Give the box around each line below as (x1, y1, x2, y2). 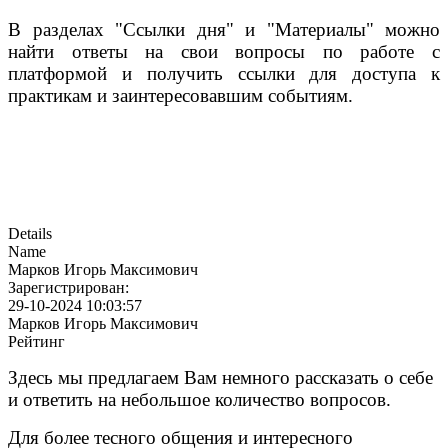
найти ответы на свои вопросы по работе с (8, 41, 440, 63)
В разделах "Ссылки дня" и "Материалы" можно (8, 19, 440, 41)
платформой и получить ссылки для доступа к (8, 63, 440, 85)
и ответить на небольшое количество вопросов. (8, 389, 391, 411)
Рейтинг (8, 333, 65, 351)
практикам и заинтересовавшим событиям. (8, 85, 353, 107)
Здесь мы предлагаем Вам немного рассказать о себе (8, 367, 433, 389)
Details (8, 225, 52, 243)
